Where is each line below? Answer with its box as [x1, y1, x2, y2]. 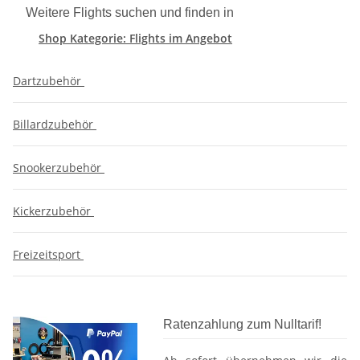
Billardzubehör [13, 117, 96, 133]
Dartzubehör [13, 73, 84, 89]
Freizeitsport [13, 247, 84, 263]
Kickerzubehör [13, 203, 94, 219]
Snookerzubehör [13, 160, 104, 176]
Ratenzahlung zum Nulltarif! [162, 317, 321, 332]
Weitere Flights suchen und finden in [26, 6, 234, 20]
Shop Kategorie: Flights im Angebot [39, 31, 232, 47]
